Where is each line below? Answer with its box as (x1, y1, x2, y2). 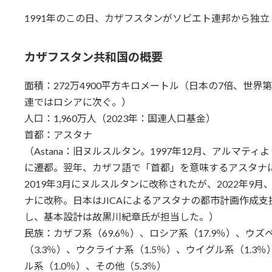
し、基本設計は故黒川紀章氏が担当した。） (24, 210, 219, 222)
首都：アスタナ (24, 128, 92, 140)
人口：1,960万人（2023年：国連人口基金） (24, 112, 216, 124)
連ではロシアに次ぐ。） (24, 95, 131, 107)
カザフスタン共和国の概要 (24, 50, 163, 64)
